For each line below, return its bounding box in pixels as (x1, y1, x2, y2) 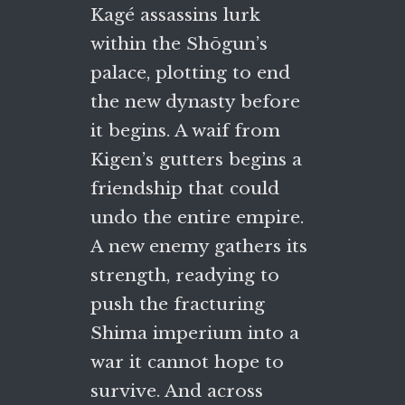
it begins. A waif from (90, 119, 280, 141)
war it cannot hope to (90, 351, 284, 372)
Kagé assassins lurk (90, 4, 260, 25)
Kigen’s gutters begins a (90, 148, 302, 170)
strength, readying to (90, 264, 279, 286)
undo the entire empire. (90, 206, 304, 228)
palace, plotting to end (90, 61, 290, 83)
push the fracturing (90, 293, 265, 315)
